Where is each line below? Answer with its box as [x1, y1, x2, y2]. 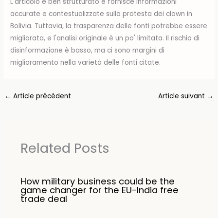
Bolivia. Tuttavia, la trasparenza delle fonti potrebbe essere [10, 21, 208, 31]
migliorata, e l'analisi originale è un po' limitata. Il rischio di [10, 34, 200, 43]
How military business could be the [20, 175, 175, 187]
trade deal [20, 192, 67, 205]
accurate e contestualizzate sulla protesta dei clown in [10, 9, 193, 19]
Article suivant [158, 91, 207, 101]
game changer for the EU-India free [20, 183, 179, 196]
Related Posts [20, 138, 109, 158]
